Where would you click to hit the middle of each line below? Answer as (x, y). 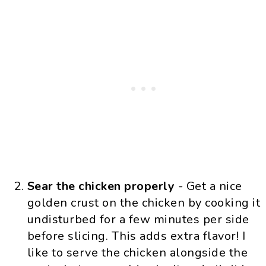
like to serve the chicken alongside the (137, 253)
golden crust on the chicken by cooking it (144, 203)
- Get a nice (208, 186)
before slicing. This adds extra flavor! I (136, 236)
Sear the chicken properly (101, 186)
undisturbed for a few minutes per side (138, 219)
